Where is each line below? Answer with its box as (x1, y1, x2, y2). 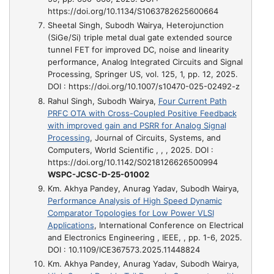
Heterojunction (166, 20, 224, 31)
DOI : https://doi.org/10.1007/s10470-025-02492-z (47, 81, 240, 92)
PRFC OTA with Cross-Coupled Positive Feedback (47, 108, 237, 118)
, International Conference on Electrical (94, 220, 243, 230)
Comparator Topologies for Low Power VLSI (47, 207, 214, 218)
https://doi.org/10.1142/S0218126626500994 (47, 157, 218, 167)
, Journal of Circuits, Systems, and (89, 132, 221, 143)
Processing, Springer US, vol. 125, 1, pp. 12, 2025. (47, 69, 238, 80)
